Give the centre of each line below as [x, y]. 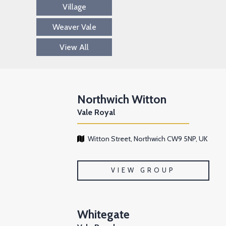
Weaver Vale [74, 27]
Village [74, 7]
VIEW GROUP [144, 170]
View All [74, 47]
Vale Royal [96, 112]
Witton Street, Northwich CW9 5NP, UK [148, 139]
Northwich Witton [122, 100]
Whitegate [104, 215]
